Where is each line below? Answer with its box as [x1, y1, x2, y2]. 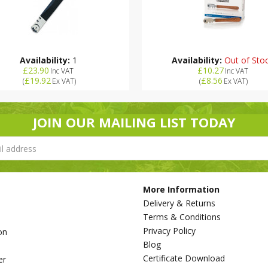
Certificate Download [143, 252, 225, 264]
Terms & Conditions [143, 211, 221, 223]
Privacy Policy [143, 225, 196, 236]
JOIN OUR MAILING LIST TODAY [32, 113, 236, 131]
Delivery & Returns [143, 197, 215, 209]
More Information [143, 184, 220, 195]
